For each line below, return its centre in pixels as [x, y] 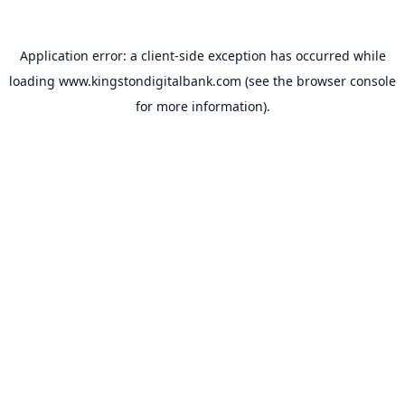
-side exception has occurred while [280, 56]
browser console [346, 81]
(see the [267, 81]
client [157, 56]
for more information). [202, 106]
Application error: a [80, 56]
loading [34, 81]
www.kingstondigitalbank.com [150, 81]
